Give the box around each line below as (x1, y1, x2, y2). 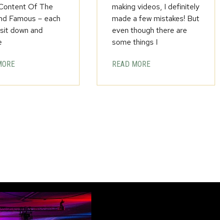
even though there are (111, 25, 187, 35)
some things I (111, 36, 158, 47)
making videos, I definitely (111, 1, 199, 12)
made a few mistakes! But (111, 13, 199, 24)
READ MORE (111, 59, 150, 69)
